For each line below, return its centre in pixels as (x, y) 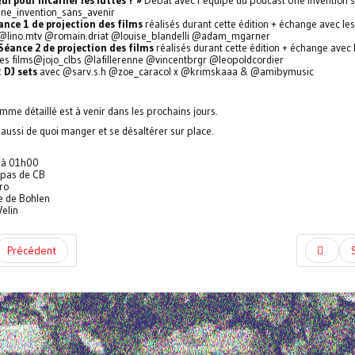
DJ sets (21, 72)
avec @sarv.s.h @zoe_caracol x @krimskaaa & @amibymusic (176, 72)
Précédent (32, 250)
